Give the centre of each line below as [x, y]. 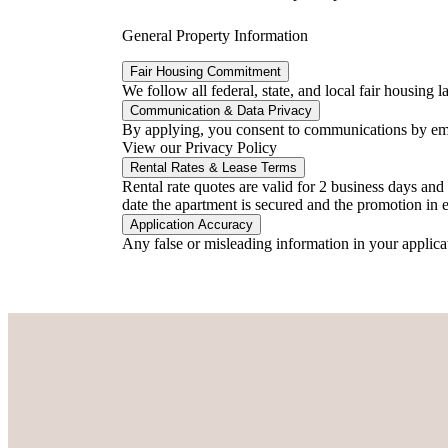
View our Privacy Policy [199, 148]
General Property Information [215, 36]
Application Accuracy [191, 225]
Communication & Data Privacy [221, 111]
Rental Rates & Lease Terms [213, 168]
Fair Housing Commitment [205, 72]
